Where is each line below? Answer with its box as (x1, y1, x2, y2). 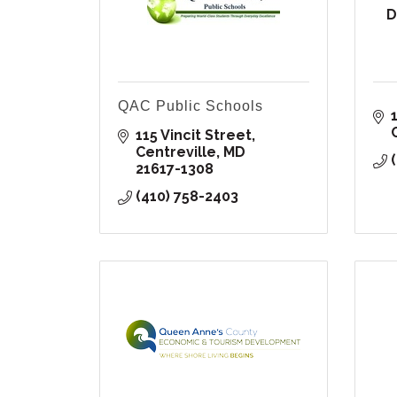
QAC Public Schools (118, 98, 263, 114)
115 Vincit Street (136, 127, 252, 144)
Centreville (136, 144, 216, 161)
